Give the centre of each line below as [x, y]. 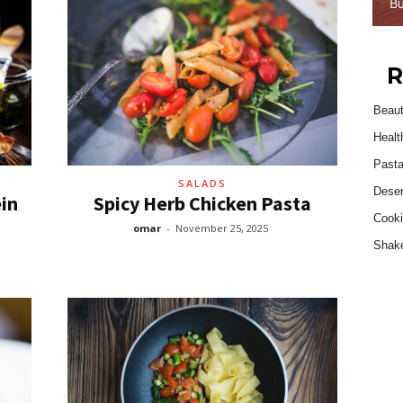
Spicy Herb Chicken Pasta [202, 203]
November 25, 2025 [222, 228]
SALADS [202, 183]
